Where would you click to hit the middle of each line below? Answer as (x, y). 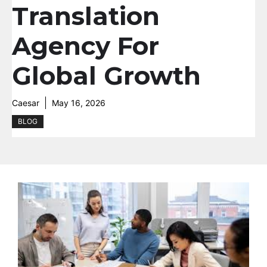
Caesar (26, 103)
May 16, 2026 (79, 103)
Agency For (86, 46)
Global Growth (106, 76)
